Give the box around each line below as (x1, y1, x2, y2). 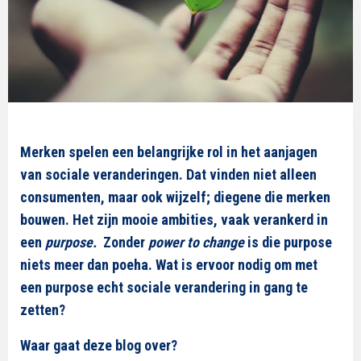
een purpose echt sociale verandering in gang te (20, 279, 308, 296)
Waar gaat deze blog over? (20, 337, 177, 354)
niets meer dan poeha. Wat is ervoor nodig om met (20, 256, 317, 273)
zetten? (20, 301, 78, 318)
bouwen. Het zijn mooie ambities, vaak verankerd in (20, 211, 328, 228)
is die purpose (244, 234, 332, 251)
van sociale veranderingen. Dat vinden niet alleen (20, 166, 317, 183)
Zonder (97, 234, 148, 251)
